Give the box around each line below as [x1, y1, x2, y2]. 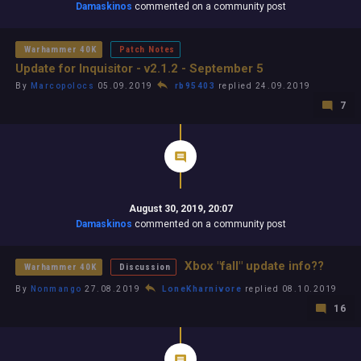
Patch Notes [119, 44, 176, 55]
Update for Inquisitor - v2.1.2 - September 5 [15, 61, 263, 76]
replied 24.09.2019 [215, 81, 311, 90]
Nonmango [30, 284, 82, 293]
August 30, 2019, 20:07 [128, 203, 233, 214]
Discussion [119, 262, 171, 272]
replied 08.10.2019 [242, 284, 338, 293]
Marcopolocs [30, 81, 94, 90]
